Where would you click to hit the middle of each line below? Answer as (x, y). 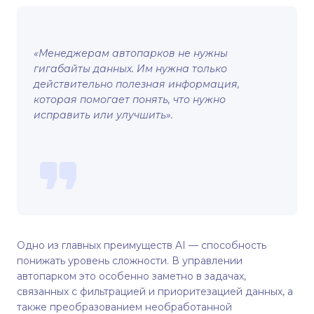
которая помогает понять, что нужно (130, 100)
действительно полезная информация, (137, 84)
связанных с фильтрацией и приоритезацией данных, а (155, 292)
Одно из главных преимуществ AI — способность (142, 245)
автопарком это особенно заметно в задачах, (131, 276)
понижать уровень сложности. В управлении (130, 261)
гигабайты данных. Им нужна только (130, 69)
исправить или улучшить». (103, 115)
